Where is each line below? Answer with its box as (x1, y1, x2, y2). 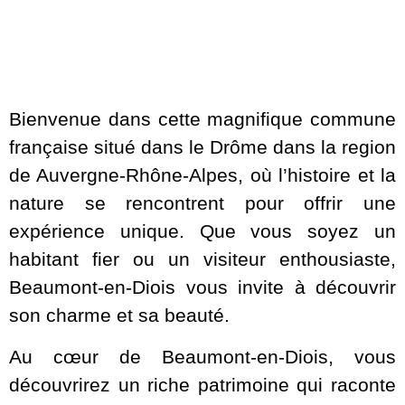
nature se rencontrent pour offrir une (9, 193, 396, 214)
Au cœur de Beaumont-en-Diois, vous (9, 345, 396, 367)
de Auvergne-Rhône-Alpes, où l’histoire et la (9, 165, 396, 186)
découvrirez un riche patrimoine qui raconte (9, 373, 396, 395)
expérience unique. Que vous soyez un (9, 221, 396, 242)
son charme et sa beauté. (9, 305, 230, 326)
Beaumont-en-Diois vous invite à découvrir (9, 277, 396, 298)
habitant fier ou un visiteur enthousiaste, (9, 249, 396, 270)
